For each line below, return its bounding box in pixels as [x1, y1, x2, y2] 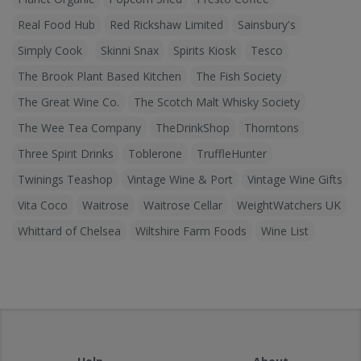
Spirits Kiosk [173, 43, 236, 59]
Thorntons [244, 120, 299, 136]
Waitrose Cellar [143, 197, 222, 214]
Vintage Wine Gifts [247, 172, 342, 188]
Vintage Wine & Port [127, 172, 233, 188]
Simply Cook [18, 43, 82, 59]
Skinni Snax [101, 43, 159, 59]
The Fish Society [196, 68, 281, 85]
